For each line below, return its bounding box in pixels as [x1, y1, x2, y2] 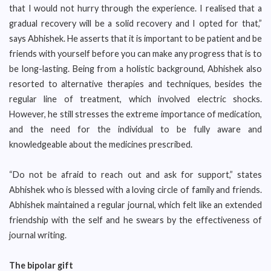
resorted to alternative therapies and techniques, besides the [9, 79, 262, 89]
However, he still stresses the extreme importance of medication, [9, 109, 262, 119]
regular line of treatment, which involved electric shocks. [9, 94, 262, 104]
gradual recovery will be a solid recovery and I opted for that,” [9, 18, 262, 28]
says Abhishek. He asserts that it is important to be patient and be [9, 33, 262, 44]
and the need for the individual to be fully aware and [9, 124, 262, 134]
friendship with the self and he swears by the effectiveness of [9, 215, 262, 225]
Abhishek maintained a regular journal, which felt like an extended [9, 200, 262, 210]
